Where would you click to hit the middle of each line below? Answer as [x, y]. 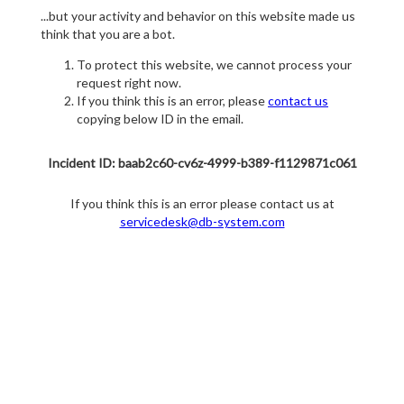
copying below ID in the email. [160, 119]
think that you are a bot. [108, 34]
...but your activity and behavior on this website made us [198, 16]
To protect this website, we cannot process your [214, 65]
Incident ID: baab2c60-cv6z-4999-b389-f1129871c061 [202, 163]
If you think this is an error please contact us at [202, 204]
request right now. [129, 83]
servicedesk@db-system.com [202, 222]
